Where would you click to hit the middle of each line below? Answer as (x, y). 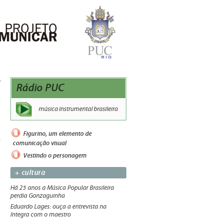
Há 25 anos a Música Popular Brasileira (62, 188)
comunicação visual (40, 143)
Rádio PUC (40, 87)
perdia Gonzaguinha (38, 196)
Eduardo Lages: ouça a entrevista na (58, 207)
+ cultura (30, 172)
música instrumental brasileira (78, 109)
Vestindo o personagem (54, 155)
